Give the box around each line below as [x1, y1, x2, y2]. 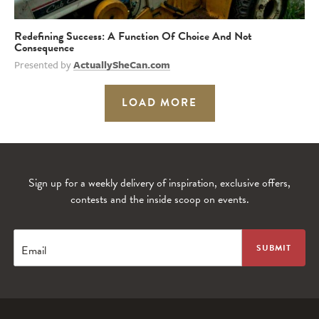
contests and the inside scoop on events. [70, 190, 249, 208]
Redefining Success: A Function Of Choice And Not [14, 27, 252, 45]
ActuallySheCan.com [73, 56, 170, 72]
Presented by [14, 56, 73, 72]
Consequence [14, 38, 74, 56]
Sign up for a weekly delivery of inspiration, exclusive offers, [28, 174, 291, 192]
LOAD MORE [122, 94, 197, 110]
